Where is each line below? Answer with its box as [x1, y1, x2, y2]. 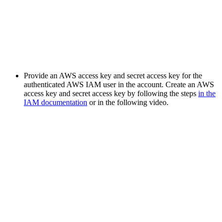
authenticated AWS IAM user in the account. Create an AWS [24, 80, 214, 89]
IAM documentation [24, 98, 87, 107]
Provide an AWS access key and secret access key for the [24, 71, 202, 80]
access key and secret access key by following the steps [24, 89, 198, 98]
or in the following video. [87, 98, 168, 107]
